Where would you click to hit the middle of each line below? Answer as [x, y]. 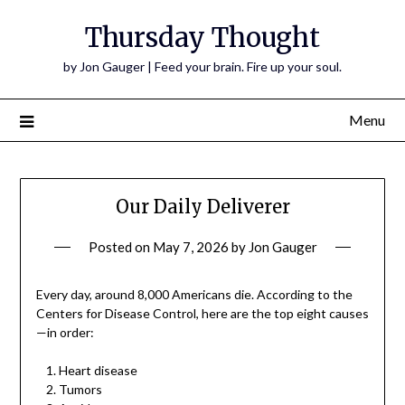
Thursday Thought [202, 38]
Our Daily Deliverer [202, 207]
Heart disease [98, 371]
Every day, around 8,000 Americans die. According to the [194, 295]
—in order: [65, 333]
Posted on [120, 247]
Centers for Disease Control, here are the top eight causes [202, 314]
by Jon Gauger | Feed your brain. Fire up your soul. [202, 66]
